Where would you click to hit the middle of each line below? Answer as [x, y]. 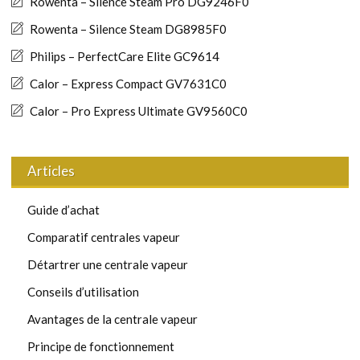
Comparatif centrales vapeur [104, 237]
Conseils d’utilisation [83, 291]
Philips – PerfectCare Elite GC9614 [125, 56]
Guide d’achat [63, 209]
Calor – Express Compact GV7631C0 [128, 83]
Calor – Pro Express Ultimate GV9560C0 [139, 110]
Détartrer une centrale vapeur [108, 264]
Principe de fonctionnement [101, 346]
